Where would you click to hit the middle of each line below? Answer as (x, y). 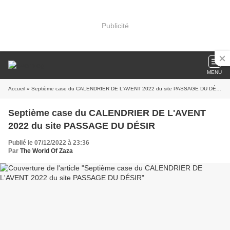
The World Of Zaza (46, 151)
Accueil (17, 89)
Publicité (115, 25)
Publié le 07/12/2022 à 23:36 (49, 143)
